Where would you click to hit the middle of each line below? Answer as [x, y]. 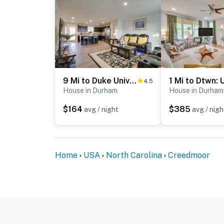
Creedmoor [189, 155]
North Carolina [134, 155]
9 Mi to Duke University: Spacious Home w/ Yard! [133, 81]
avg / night [101, 110]
